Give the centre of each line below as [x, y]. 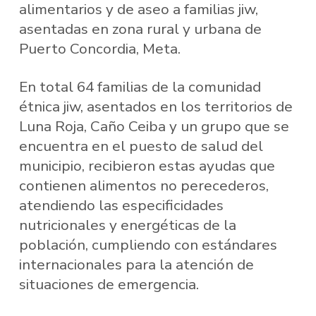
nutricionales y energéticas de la [127, 225]
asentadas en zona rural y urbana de [140, 29]
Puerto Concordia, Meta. [99, 49]
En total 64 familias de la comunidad [140, 86]
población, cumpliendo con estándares [148, 244]
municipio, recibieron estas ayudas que [147, 165]
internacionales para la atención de [136, 264]
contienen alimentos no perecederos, [144, 185]
